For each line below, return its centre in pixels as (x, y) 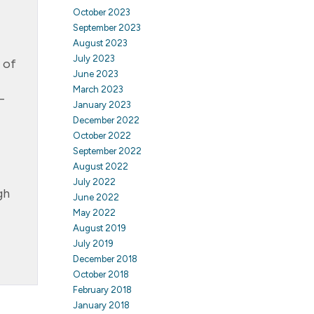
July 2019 (93, 244)
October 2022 (102, 136)
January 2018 (101, 305)
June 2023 (95, 74)
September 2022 (107, 151)
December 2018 (105, 259)
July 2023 (94, 59)
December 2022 (106, 120)
